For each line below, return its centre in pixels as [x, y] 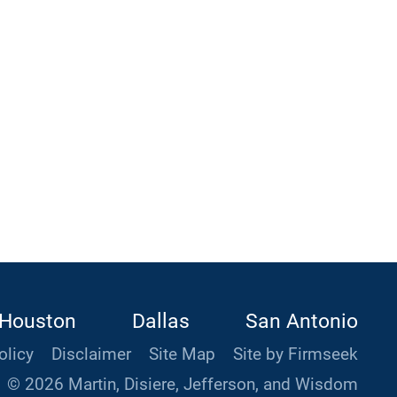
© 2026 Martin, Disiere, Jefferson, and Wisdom [183, 385]
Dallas [161, 321]
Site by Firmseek [296, 355]
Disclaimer [91, 355]
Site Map [182, 355]
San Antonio [302, 321]
